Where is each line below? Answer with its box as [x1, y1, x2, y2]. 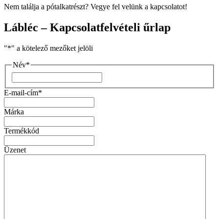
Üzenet [4, 145, 26, 154]
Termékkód [4, 126, 39, 135]
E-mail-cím [4, 88, 38, 97]
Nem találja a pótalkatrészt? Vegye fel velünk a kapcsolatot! [4, 2, 187, 11]
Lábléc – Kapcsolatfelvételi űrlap [4, 21, 171, 34]
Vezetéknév [102, 71, 137, 80]
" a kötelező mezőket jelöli [11, 44, 93, 52]
